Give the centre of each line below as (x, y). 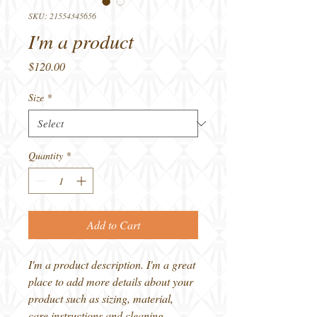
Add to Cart (113, 225)
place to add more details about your (112, 281)
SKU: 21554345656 (62, 16)
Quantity (46, 155)
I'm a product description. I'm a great (113, 264)
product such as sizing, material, (102, 298)
